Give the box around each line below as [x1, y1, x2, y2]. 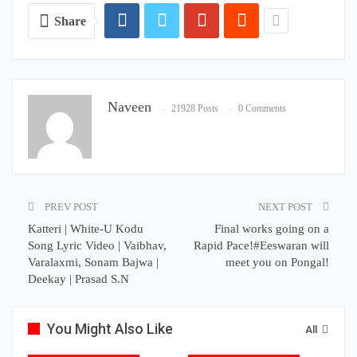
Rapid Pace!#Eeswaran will [194, 239, 329, 253]
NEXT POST [258, 201, 315, 214]
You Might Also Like [47, 320, 173, 338]
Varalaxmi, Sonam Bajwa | [28, 256, 159, 269]
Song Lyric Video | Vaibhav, [28, 239, 167, 253]
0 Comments [238, 103, 286, 115]
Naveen [108, 99, 151, 116]
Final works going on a [214, 222, 329, 236]
